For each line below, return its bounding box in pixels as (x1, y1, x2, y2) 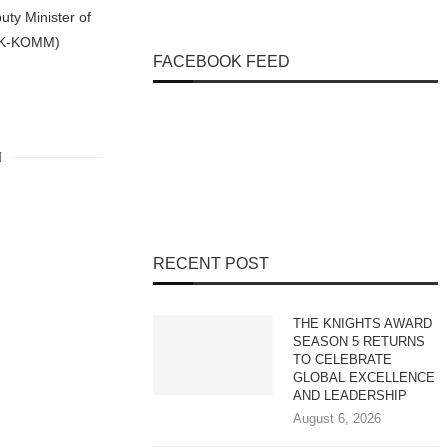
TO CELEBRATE (293, 352, 393, 367)
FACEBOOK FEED (153, 53, 291, 70)
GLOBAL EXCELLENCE (293, 370, 436, 385)
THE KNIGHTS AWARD (293, 316, 433, 331)
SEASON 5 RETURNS (293, 334, 426, 349)
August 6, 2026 (293, 411, 382, 426)
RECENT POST (153, 255, 270, 272)
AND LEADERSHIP (293, 388, 412, 403)
